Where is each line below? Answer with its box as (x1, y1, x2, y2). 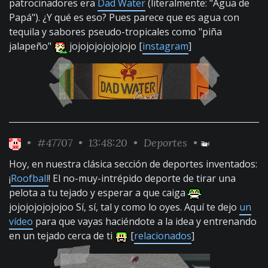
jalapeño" (9, 39, 54, 53)
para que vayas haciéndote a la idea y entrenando (33, 215, 257, 228)
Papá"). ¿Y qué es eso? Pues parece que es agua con (9, 11, 239, 24)
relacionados (134, 229, 191, 242)
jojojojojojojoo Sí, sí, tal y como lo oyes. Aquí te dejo (9, 200, 239, 214)
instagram (142, 39, 188, 53)
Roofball (11, 172, 48, 185)
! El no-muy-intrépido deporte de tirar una (48, 172, 236, 185)
